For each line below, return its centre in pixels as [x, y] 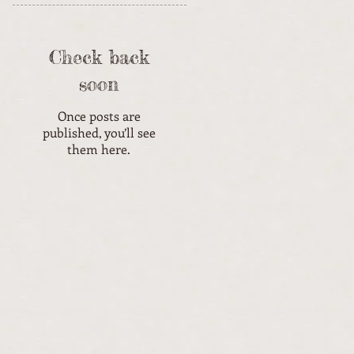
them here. [99, 149]
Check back [99, 57]
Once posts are [99, 116]
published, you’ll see [99, 132]
